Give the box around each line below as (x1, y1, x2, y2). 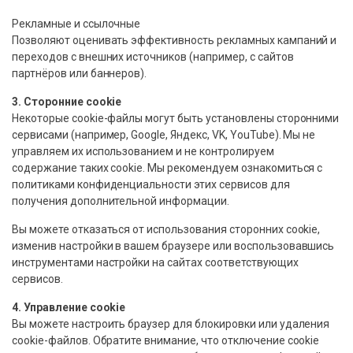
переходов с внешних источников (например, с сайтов (12, 50, 294, 64)
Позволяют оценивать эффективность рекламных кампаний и (12, 34, 337, 47)
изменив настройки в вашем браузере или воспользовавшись (12, 240, 335, 253)
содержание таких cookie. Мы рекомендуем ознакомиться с (12, 162, 323, 175)
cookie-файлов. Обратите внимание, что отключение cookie (12, 334, 320, 347)
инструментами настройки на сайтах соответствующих (12, 256, 299, 269)
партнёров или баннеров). (12, 67, 147, 80)
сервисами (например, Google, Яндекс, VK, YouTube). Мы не (12, 128, 316, 142)
